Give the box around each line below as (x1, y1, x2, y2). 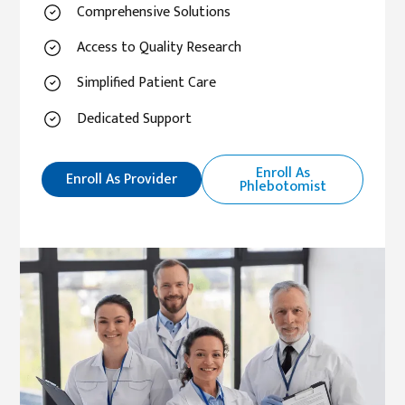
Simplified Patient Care (77, 71, 217, 95)
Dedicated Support (77, 106, 193, 130)
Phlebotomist (239, 174, 326, 198)
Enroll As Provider (66, 167, 177, 192)
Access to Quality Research (77, 35, 242, 60)
